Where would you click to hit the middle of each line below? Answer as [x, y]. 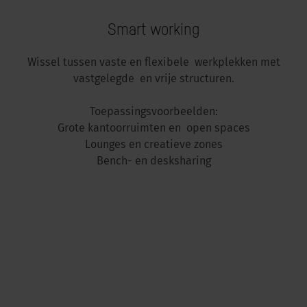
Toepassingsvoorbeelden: [153, 112]
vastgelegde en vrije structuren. [153, 79]
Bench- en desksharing [153, 162]
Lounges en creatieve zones [153, 145]
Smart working [153, 29]
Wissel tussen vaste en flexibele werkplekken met [153, 63]
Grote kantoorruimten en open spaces [153, 129]
